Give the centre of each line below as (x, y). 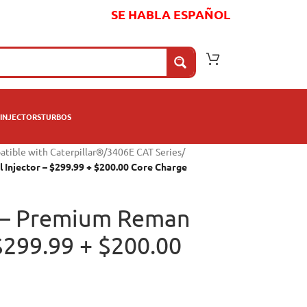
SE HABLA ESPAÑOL (171, 14)
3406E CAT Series (144, 151)
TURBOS (56, 116)
